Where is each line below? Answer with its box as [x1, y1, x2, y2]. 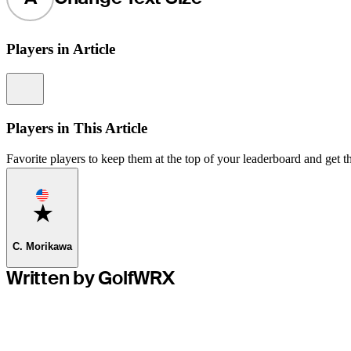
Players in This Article [6, 119, 147, 136]
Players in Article [6, 41, 115, 58]
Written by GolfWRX [6, 266, 175, 291]
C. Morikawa [13, 240, 72, 252]
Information [37, 74, 88, 86]
